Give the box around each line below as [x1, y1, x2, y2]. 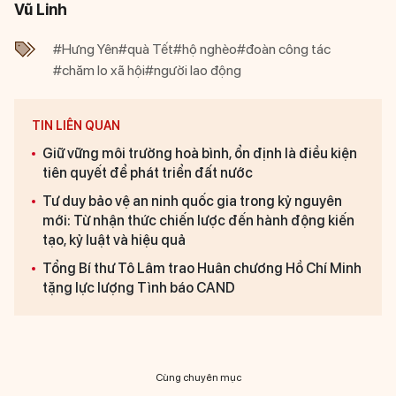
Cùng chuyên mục [155, 371, 241, 385]
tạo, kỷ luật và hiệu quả [42, 232, 186, 249]
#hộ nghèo [173, 41, 237, 58]
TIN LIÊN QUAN [32, 118, 120, 133]
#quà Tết [118, 41, 173, 58]
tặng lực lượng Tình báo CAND [42, 279, 235, 297]
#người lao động [145, 62, 241, 80]
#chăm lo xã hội [53, 62, 145, 80]
